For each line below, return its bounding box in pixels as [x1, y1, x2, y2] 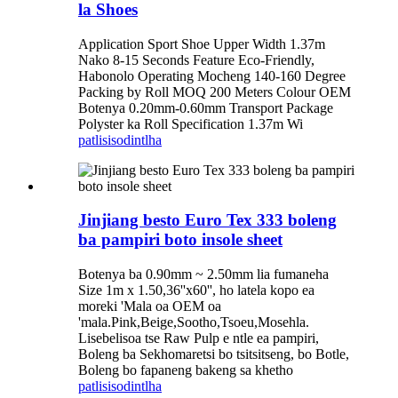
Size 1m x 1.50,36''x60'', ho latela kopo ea [78, 283, 314, 298]
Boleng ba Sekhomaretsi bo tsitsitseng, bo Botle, [78, 346, 349, 362]
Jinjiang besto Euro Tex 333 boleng [78, 211, 337, 230]
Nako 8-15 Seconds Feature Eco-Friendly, [78, 52, 314, 68]
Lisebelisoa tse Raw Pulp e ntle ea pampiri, [78, 330, 319, 346]
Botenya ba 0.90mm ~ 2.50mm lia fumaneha [78, 267, 329, 283]
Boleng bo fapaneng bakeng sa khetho [78, 362, 293, 378]
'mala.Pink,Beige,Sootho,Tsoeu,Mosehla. [78, 314, 309, 330]
